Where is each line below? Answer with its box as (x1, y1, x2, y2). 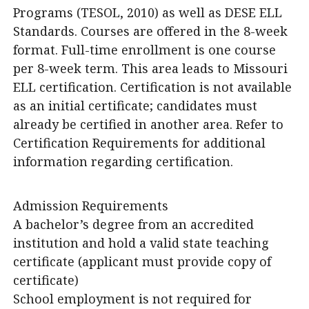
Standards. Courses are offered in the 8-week (13, 23, 288, 39)
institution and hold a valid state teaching (13, 235, 269, 251)
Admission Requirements (13, 197, 168, 214)
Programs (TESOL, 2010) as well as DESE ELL (13, 4, 282, 21)
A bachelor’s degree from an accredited (13, 216, 254, 232)
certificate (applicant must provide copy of (13, 253, 271, 270)
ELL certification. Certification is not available (13, 79, 292, 95)
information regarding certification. (13, 153, 233, 170)
